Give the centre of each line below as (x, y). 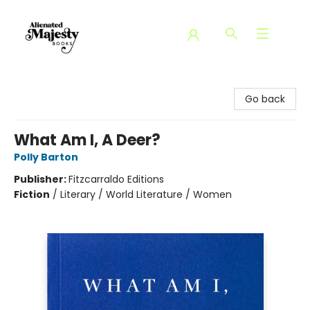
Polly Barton (46, 157)
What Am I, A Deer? (87, 140)
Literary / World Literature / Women (146, 194)
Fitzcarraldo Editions (116, 179)
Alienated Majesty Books (69, 84)
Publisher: (41, 179)
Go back (265, 99)
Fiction (32, 194)
